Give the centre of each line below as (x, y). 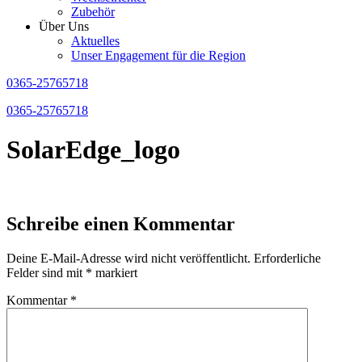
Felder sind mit (46, 272)
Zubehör (93, 12)
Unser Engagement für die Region (158, 55)
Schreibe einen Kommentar (121, 223)
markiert (115, 272)
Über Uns (64, 26)
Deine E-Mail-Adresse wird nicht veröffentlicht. (128, 258)
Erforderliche (287, 258)
